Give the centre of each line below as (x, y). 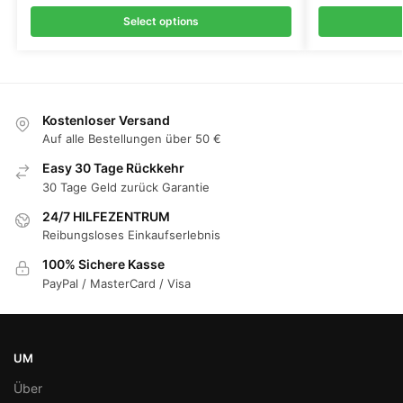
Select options (161, 21)
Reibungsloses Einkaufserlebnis (131, 235)
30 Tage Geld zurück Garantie (126, 187)
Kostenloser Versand (106, 120)
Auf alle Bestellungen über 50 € (132, 139)
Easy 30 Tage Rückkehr (113, 168)
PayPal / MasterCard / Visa (116, 283)
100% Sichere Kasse (103, 264)
